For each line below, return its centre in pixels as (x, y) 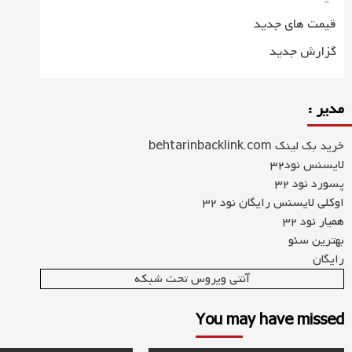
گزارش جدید (302, 52)
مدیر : (325, 110)
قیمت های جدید (295, 24)
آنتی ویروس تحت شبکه (192, 279)
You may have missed (270, 321)
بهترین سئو (316, 240)
